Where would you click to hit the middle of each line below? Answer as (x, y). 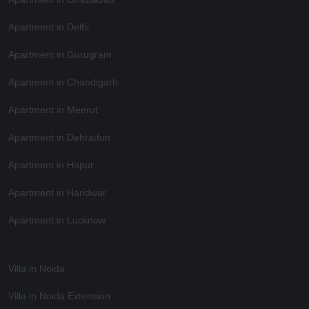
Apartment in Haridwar (57, 193)
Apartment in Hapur (51, 165)
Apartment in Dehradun (59, 138)
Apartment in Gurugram (60, 55)
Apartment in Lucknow (57, 220)
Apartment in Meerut (53, 110)
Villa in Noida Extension (59, 296)
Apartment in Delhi (49, 27)
